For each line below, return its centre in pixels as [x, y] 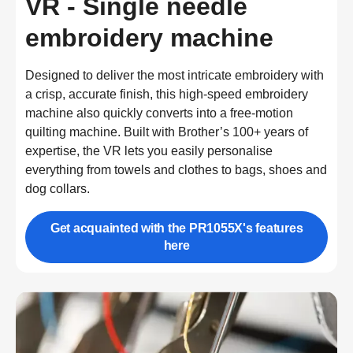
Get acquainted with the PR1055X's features [176, 229]
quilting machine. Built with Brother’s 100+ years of [167, 132]
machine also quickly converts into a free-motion [159, 113]
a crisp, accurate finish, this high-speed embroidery [167, 95]
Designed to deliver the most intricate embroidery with [175, 76]
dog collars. [58, 189]
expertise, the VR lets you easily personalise [149, 151]
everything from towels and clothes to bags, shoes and [176, 170]
